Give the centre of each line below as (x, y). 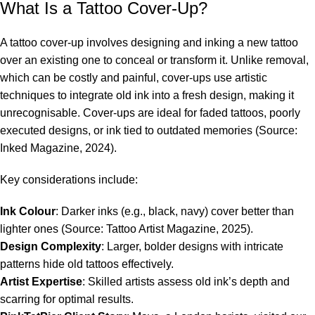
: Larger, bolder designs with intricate (192, 247)
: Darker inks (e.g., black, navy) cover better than (175, 212)
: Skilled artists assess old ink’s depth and (186, 282)
